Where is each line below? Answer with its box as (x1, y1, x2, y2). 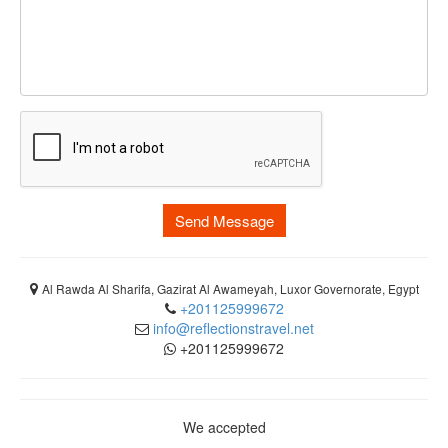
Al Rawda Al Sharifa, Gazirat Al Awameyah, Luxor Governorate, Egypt (41, 280, 419, 298)
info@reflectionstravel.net (152, 318, 314, 339)
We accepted (182, 417, 266, 438)
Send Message (174, 210, 274, 232)
